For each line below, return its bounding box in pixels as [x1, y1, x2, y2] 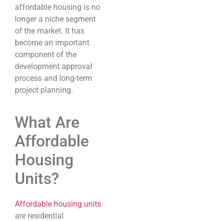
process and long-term [15, 73, 92, 83]
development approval [15, 61, 92, 71]
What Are [15, 113, 79, 132]
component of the [15, 49, 76, 59]
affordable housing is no [15, 2, 100, 12]
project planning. [15, 85, 73, 95]
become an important [15, 37, 89, 47]
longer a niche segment [15, 14, 96, 24]
